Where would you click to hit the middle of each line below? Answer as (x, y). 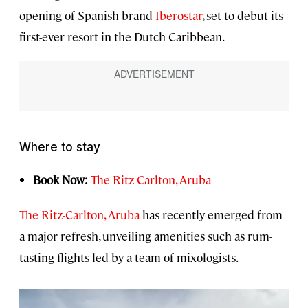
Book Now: (62, 180)
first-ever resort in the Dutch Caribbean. (122, 37)
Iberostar (179, 15)
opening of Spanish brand (87, 15)
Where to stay (60, 147)
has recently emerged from (211, 215)
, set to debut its (243, 15)
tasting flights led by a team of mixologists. (129, 257)
